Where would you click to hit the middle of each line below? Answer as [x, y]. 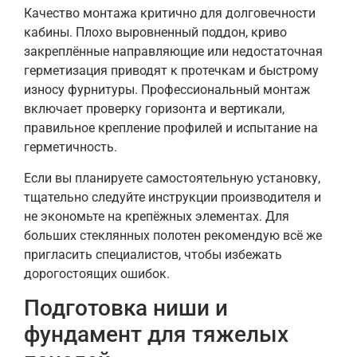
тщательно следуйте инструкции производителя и [173, 197]
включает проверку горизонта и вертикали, [154, 109]
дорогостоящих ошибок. [97, 273]
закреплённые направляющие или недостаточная [173, 52]
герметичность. [71, 147]
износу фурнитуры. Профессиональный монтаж [167, 90]
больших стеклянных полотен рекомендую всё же [173, 235]
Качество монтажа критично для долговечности [170, 14]
